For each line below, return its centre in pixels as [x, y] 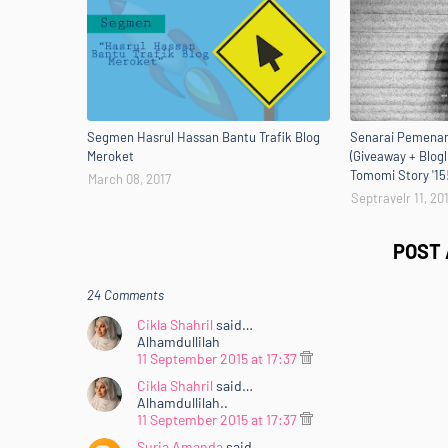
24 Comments [125, 295]
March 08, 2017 [129, 179]
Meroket [110, 156]
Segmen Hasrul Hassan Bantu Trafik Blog [203, 137]
